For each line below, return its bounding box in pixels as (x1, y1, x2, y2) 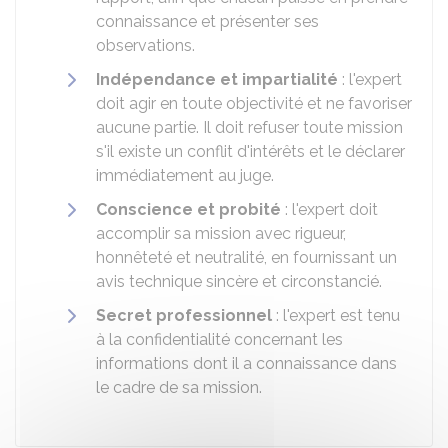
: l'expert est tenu (272, 306, 400, 325)
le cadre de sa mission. (96, 378, 262, 397)
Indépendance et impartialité (96, 70, 338, 89)
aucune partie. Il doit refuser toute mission (96, 118, 403, 137)
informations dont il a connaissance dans (96, 354, 397, 373)
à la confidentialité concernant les (96, 330, 343, 349)
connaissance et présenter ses (96, 12, 319, 31)
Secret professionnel (96, 306, 272, 325)
